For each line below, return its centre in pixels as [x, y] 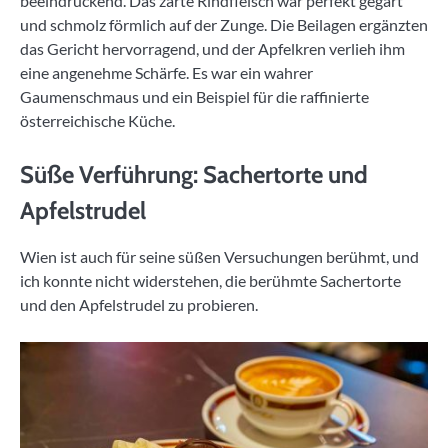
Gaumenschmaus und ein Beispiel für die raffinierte [194, 97]
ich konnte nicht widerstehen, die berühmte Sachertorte [210, 281]
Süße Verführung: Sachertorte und [194, 175]
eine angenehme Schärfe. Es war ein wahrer [166, 73]
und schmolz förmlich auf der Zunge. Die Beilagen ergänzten [224, 25]
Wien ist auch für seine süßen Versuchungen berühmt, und [219, 257]
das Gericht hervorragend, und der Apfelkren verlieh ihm [212, 49]
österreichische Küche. [97, 121]
